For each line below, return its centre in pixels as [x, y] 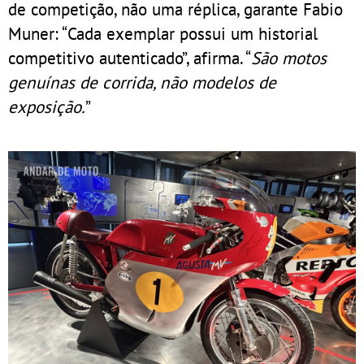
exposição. [47, 107]
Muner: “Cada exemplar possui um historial [163, 34]
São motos [289, 58]
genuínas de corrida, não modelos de [142, 82]
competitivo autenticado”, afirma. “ [130, 58]
